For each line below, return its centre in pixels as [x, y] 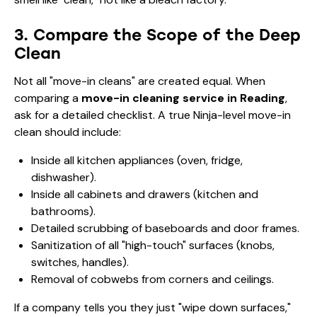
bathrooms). [63, 211]
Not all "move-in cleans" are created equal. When [140, 81]
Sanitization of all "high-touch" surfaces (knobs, [153, 245]
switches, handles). [80, 262]
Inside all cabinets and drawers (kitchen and [145, 194]
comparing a [48, 98]
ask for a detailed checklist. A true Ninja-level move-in [152, 115]
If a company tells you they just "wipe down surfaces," [152, 307]
